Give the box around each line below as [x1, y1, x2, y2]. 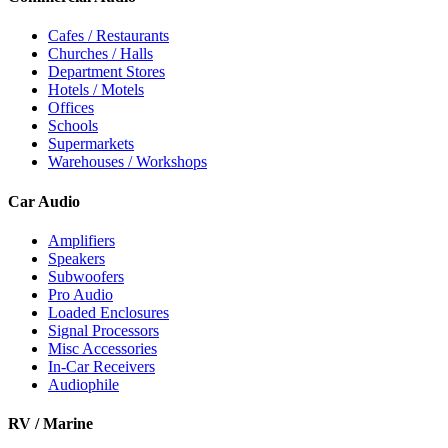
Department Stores [48, 63, 165, 81]
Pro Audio [48, 285, 113, 303]
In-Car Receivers [48, 357, 155, 375]
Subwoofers [48, 267, 124, 285]
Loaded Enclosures [48, 303, 169, 321]
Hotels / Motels [48, 81, 144, 99]
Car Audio [8, 192, 80, 210]
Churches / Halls [48, 45, 153, 63]
